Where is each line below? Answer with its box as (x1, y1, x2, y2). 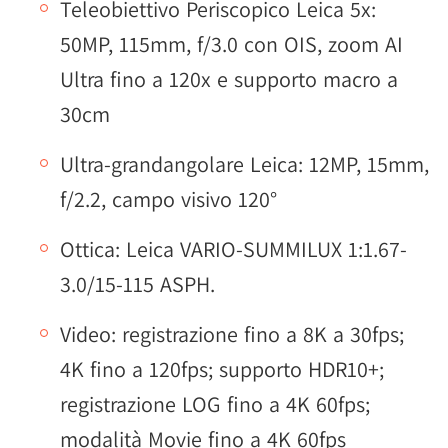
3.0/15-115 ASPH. (60, 269, 215, 298)
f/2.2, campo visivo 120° (60, 184, 277, 213)
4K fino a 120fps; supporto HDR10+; (60, 354, 384, 383)
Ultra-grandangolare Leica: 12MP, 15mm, (60, 149, 429, 178)
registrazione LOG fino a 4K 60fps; (60, 389, 370, 418)
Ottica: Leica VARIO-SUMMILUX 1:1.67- (60, 234, 407, 263)
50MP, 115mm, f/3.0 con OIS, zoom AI (60, 29, 403, 58)
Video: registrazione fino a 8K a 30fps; (60, 319, 404, 348)
